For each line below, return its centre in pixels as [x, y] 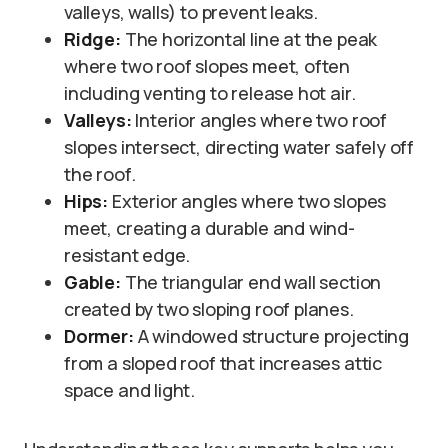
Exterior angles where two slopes [247, 201]
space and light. [130, 390]
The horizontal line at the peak [249, 39]
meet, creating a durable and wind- [209, 228]
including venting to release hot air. [210, 93]
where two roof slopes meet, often [207, 66]
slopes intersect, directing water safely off [239, 147]
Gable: [92, 282]
